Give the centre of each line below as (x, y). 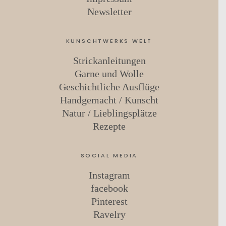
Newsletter (109, 11)
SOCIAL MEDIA (109, 155)
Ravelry (109, 214)
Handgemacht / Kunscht (109, 100)
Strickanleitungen (109, 60)
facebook (109, 188)
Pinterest (109, 201)
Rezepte (109, 126)
